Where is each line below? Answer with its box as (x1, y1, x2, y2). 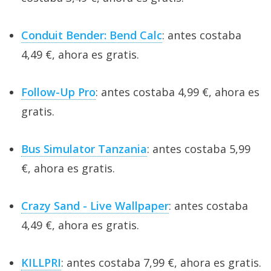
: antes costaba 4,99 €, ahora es (96, 85, 260, 100)
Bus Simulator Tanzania (21, 142, 147, 157)
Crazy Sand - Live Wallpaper (21, 198, 169, 214)
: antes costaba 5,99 (147, 142, 250, 157)
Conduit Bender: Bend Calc (21, 28, 162, 43)
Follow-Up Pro (21, 85, 96, 100)
